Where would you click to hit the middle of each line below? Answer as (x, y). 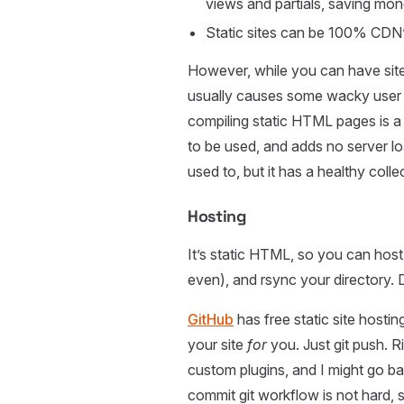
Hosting (217, 216)
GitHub (211, 320)
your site (217, 345)
